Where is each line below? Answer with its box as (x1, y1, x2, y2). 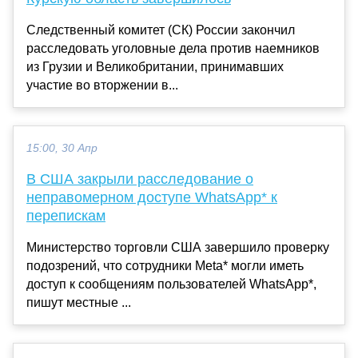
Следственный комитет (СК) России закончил (26, 22, 295, 37)
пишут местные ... (26, 295, 131, 309)
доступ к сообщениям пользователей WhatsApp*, (26, 276, 316, 291)
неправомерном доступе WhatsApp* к (26, 189, 277, 205)
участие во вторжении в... (26, 78, 178, 92)
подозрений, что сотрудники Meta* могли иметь (26, 258, 304, 272)
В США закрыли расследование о (26, 170, 253, 187)
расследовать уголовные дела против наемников (26, 41, 320, 55)
